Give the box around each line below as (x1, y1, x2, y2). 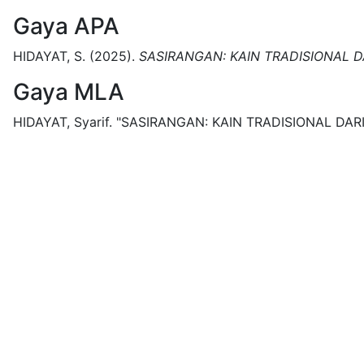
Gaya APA (13, 12, 119, 40)
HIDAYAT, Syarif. (13, 114, 112, 130)
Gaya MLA (13, 78, 124, 106)
